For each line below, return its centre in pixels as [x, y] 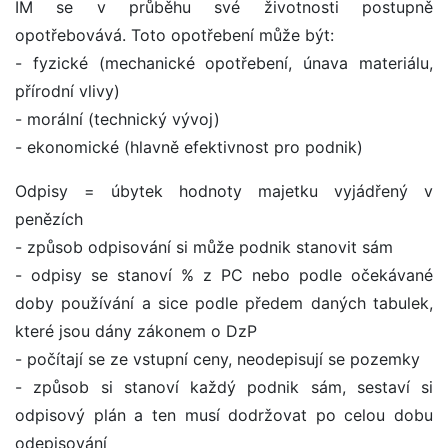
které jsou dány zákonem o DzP [136, 331]
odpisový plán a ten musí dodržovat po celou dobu [224, 415]
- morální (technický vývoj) [117, 119]
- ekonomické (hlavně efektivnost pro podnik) [189, 147]
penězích [49, 219]
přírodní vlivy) [67, 91]
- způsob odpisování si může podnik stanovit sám [204, 247]
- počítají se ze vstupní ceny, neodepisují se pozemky [217, 359]
